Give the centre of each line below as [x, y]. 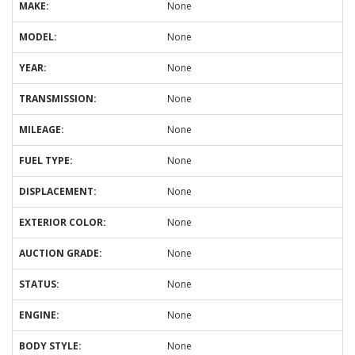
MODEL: [38, 37]
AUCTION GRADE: [61, 253]
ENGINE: [39, 315]
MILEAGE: [42, 130]
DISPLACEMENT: [58, 191]
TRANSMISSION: [58, 99]
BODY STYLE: [50, 346]
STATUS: [39, 284]
